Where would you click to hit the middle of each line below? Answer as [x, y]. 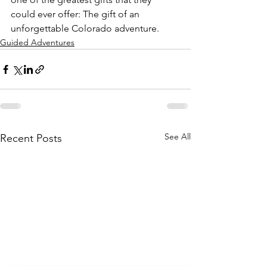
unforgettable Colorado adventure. [85, 28]
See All [178, 136]
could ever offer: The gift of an [76, 14]
